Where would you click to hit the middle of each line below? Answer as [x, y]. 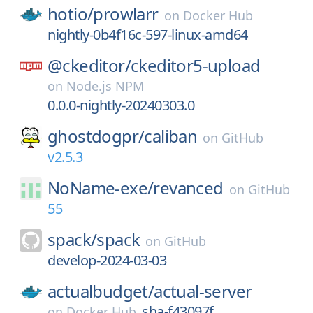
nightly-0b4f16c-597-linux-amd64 [148, 35]
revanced [188, 188]
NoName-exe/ [101, 188]
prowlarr [126, 14]
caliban [171, 136]
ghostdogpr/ [96, 136]
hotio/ [71, 14]
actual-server [203, 291]
